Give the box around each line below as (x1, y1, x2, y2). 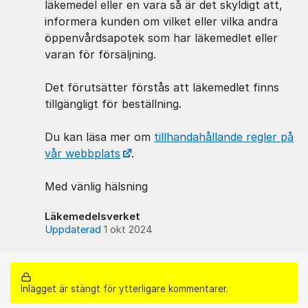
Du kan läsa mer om (45, 130, 154, 144)
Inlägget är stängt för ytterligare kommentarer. (21, 283, 228, 295)
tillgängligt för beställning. (45, 97, 181, 111)
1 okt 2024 (104, 223, 153, 236)
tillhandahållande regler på (154, 130, 294, 144)
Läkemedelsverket (45, 210, 140, 223)
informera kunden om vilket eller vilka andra (45, 14, 278, 28)
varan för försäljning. (45, 47, 156, 61)
